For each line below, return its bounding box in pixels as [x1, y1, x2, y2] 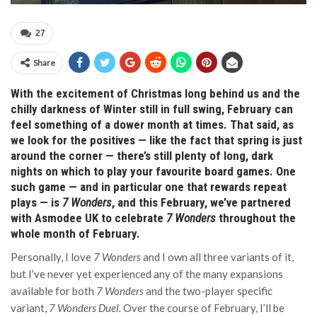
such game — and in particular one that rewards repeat [11, 180, 287, 194]
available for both [11, 284, 96, 297]
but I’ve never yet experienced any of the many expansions [11, 267, 283, 280]
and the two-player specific [146, 284, 272, 297]
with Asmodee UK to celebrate [11, 211, 166, 225]
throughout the [219, 211, 296, 225]
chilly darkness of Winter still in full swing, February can [11, 102, 293, 116]
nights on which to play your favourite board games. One [11, 164, 296, 178]
